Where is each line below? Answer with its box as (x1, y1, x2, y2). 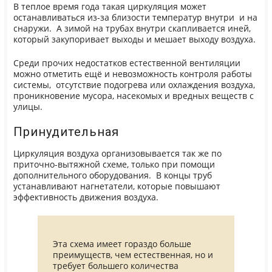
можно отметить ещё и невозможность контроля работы (13, 68, 252, 80)
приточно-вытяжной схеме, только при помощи (13, 159, 215, 171)
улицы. (13, 101, 42, 112)
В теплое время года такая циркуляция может (13, 1, 206, 13)
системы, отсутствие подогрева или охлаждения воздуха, (13, 79, 255, 90)
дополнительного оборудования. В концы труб (13, 170, 212, 182)
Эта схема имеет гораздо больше (52, 239, 191, 250)
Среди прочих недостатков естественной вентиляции (13, 57, 240, 69)
